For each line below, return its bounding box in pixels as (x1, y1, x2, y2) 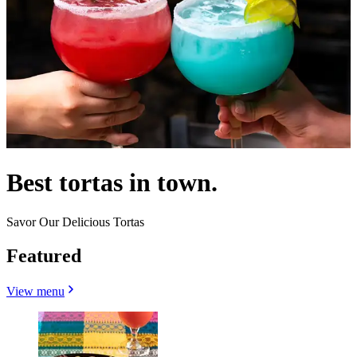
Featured (6, 245, 81, 266)
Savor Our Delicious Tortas (6, 214, 144, 229)
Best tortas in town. (6, 168, 218, 198)
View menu (6, 284, 65, 298)
